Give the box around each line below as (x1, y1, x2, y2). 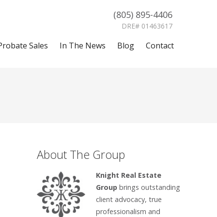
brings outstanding (117, 183, 180, 192)
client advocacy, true (95, 195, 162, 204)
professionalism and (95, 207, 160, 216)
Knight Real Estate (95, 170, 161, 180)
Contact (146, 40, 174, 51)
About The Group (37, 147, 125, 162)
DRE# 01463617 (122, 21, 172, 31)
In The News (60, 40, 106, 51)
